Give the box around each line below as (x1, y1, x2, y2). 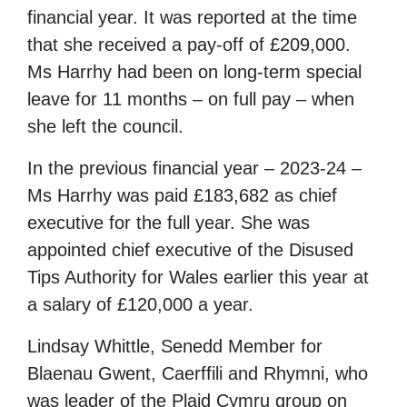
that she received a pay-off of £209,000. (27, 34, 351, 55)
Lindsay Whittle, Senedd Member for (27, 335, 323, 356)
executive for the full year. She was (27, 212, 310, 233)
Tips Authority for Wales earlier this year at (27, 266, 369, 287)
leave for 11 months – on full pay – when (27, 88, 354, 109)
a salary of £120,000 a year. (27, 293, 253, 314)
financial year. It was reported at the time (27, 6, 357, 27)
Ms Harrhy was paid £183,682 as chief (27, 184, 337, 205)
